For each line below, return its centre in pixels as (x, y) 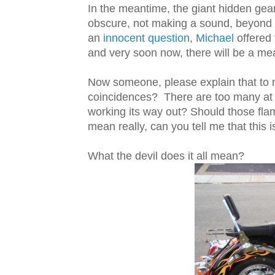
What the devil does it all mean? (166, 156)
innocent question (146, 38)
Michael (215, 38)
